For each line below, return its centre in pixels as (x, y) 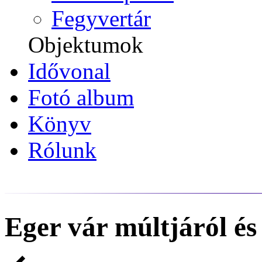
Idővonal (69, 71)
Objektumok (86, 45)
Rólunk (62, 150)
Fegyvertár (101, 18)
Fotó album (81, 97)
